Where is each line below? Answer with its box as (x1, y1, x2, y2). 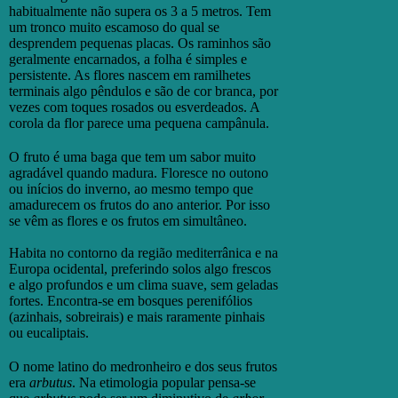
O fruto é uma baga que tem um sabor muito (9, 148, 256, 164)
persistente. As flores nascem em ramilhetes (9, 67, 251, 83)
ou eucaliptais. (9, 324, 89, 340)
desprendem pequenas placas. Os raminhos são (9, 35, 271, 51)
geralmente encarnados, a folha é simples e (9, 51, 247, 67)
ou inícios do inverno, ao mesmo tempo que (9, 180, 253, 196)
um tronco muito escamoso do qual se (9, 19, 219, 35)
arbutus (29, 374, 72, 390)
